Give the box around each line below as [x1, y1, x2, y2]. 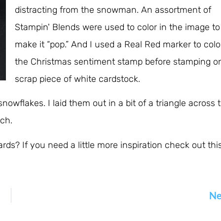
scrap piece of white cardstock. [15, 73, 140, 84]
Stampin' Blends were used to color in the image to [15, 21, 220, 33]
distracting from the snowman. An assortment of [15, 4, 211, 15]
